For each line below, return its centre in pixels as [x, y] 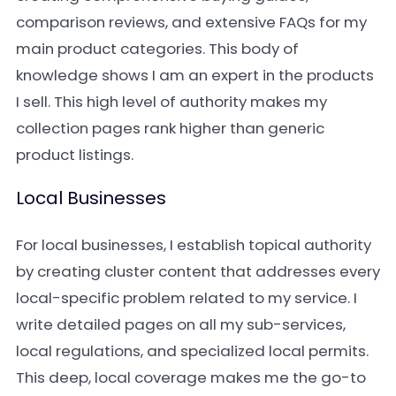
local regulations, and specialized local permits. [192, 351]
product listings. [75, 155]
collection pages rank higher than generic [170, 128]
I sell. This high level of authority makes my [171, 102]
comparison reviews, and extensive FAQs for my [191, 22]
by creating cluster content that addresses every [198, 271]
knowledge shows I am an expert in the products [195, 75]
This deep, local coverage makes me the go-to [191, 377]
